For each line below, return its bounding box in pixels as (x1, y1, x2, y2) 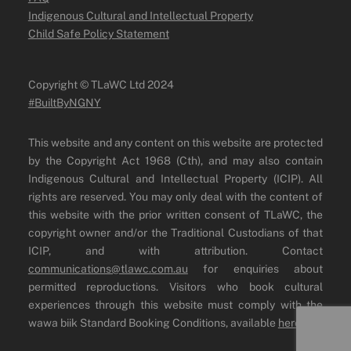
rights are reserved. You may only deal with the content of (27, 190, 324, 203)
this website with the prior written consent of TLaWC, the (27, 208, 324, 221)
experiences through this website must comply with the (27, 298, 324, 311)
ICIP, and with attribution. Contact (27, 244, 324, 257)
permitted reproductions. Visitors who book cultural (27, 280, 324, 293)
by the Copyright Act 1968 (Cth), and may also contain (27, 154, 324, 167)
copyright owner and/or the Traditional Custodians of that (27, 226, 324, 239)
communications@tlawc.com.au (27, 262, 188, 275)
